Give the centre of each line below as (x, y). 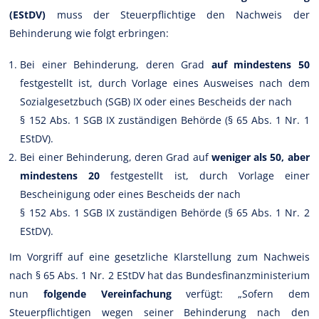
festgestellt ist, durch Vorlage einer (205, 175)
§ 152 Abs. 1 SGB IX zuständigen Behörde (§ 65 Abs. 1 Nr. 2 (165, 212)
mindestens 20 (60, 175)
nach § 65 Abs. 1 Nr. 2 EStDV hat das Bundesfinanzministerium (159, 275)
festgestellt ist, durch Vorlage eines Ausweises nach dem (165, 83)
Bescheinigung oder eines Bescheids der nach (131, 194)
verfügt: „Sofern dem (240, 293)
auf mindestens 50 (260, 64)
